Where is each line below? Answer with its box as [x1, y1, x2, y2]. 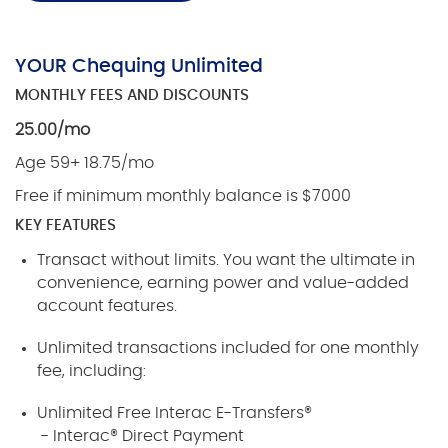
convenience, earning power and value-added [37, 274, 410, 291]
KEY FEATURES [15, 217, 116, 233]
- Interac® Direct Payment [37, 427, 245, 444]
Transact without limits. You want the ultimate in [37, 251, 416, 268]
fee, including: [37, 362, 147, 379]
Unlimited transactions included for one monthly [37, 339, 420, 356]
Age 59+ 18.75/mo [15, 154, 154, 171]
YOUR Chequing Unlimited [15, 56, 263, 76]
